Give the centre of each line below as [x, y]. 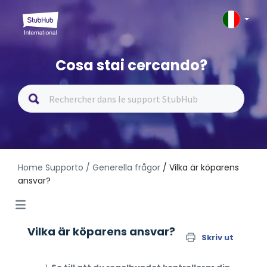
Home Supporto [51, 167]
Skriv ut [218, 237]
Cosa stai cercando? [131, 65]
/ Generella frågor [123, 167]
